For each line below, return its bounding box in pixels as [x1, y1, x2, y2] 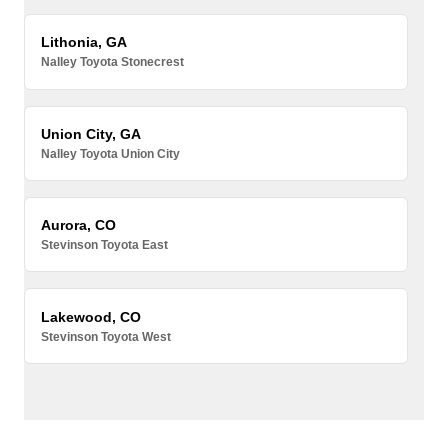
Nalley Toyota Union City [41, 146, 181, 161]
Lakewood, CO [41, 308, 142, 325]
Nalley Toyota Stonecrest [41, 55, 185, 70]
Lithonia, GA [41, 34, 128, 51]
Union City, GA [41, 125, 142, 142]
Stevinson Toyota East [41, 238, 169, 253]
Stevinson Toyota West [41, 329, 172, 344]
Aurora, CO [41, 217, 117, 234]
